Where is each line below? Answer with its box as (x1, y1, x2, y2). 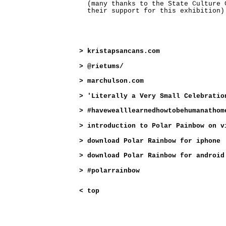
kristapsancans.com (87, 47, 160, 55)
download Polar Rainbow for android (87, 152, 224, 160)
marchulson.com (87, 77, 144, 85)
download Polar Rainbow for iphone (87, 137, 220, 145)
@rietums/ (87, 62, 124, 70)
